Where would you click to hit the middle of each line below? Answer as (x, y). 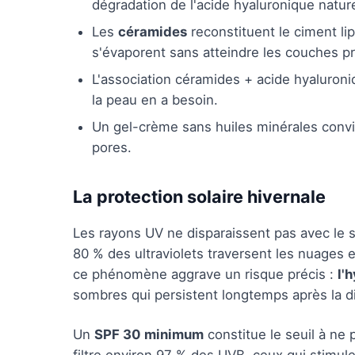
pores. (112, 147)
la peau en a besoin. (155, 100)
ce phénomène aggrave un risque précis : (205, 274)
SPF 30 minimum (149, 334)
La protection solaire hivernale (199, 197)
